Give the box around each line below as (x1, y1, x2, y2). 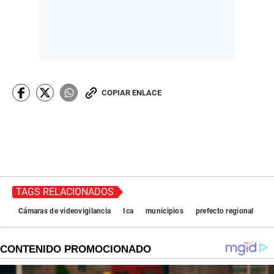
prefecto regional (195, 207, 254, 216)
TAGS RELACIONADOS (16, 186, 114, 198)
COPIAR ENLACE (102, 88, 161, 98)
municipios (146, 207, 183, 216)
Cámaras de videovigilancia (18, 207, 111, 216)
